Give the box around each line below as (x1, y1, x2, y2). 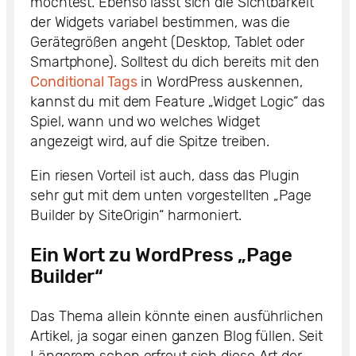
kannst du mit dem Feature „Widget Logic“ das (30, 92, 325, 110)
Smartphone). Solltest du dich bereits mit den (30, 52, 319, 71)
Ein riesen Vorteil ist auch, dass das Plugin (30, 166, 300, 184)
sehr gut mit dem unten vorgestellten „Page (30, 186, 311, 204)
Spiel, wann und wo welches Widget (30, 112, 260, 130)
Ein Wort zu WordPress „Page (30, 243, 293, 266)
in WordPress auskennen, (137, 72, 304, 91)
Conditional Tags (30, 72, 137, 91)
